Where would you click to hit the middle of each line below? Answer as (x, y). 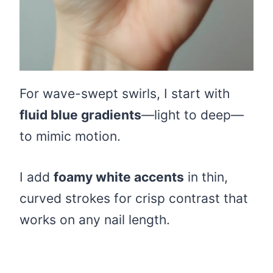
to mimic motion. (70, 136)
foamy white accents (119, 177)
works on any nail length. (95, 220)
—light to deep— (193, 115)
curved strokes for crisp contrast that (134, 199)
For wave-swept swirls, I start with (125, 94)
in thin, (206, 177)
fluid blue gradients (80, 115)
